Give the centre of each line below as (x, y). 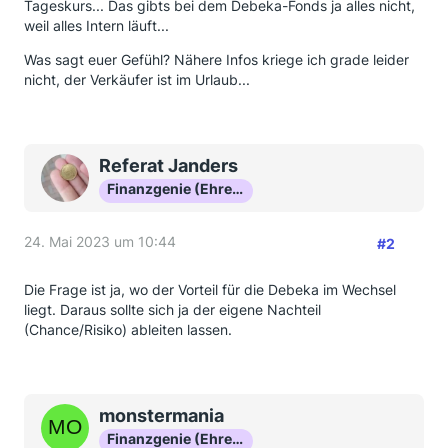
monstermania (161, 415)
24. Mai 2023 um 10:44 (100, 241)
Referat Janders (168, 165)
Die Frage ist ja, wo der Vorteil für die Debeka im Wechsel (210, 289)
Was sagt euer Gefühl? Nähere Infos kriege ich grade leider (216, 59)
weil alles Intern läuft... (96, 25)
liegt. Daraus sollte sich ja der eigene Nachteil (172, 309)
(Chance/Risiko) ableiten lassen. (128, 329)
